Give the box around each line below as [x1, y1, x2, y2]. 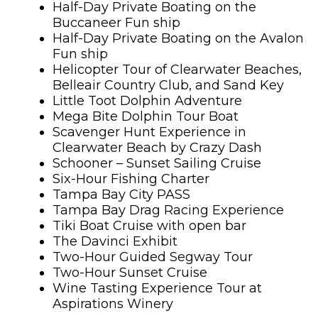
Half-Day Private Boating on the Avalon [53, 31, 304, 47]
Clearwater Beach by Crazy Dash [53, 140, 265, 156]
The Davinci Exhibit [53, 234, 181, 250]
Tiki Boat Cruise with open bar [53, 218, 246, 234]
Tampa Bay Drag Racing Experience [53, 202, 284, 219]
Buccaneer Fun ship [53, 15, 180, 31]
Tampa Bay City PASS [53, 187, 190, 203]
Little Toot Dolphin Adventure [53, 93, 242, 109]
